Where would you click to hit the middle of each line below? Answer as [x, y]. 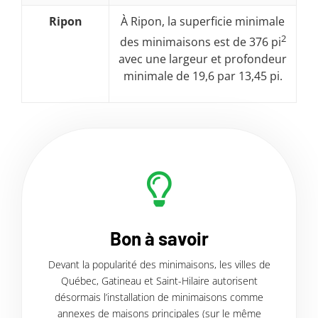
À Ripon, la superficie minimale [203, 21]
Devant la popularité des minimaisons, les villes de [159, 264]
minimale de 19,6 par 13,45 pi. [203, 76]
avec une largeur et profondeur [203, 59]
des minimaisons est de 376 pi [200, 42]
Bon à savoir [159, 238]
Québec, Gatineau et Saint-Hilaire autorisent [159, 280]
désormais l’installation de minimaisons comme [159, 297]
